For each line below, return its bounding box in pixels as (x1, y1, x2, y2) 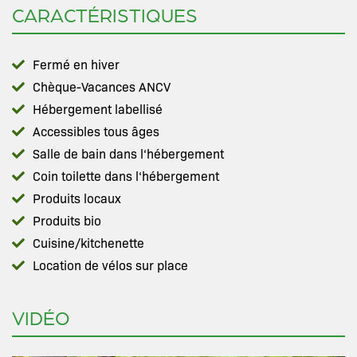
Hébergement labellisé (33, 100, 163, 117)
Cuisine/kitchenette (33, 234, 144, 251)
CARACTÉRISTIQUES (12, 2, 198, 27)
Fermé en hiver (33, 56, 120, 73)
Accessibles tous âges (33, 123, 159, 139)
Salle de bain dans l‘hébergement (33, 145, 224, 162)
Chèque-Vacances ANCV (33, 78, 171, 95)
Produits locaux (33, 190, 121, 206)
